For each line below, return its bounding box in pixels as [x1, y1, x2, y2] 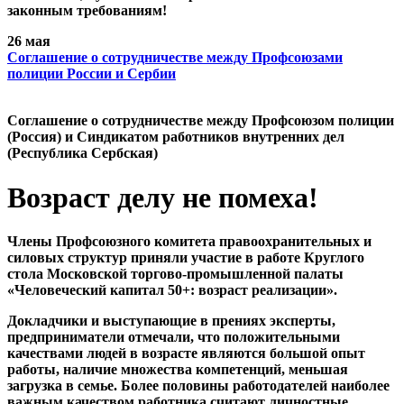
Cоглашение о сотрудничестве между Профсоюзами [7, 50, 343, 66]
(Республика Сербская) [7, 145, 158, 161]
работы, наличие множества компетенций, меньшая [7, 362, 348, 378]
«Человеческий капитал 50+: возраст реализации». [7, 282, 337, 298]
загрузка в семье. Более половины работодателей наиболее [7, 378, 390, 394]
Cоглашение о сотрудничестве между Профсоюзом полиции [7, 113, 394, 129]
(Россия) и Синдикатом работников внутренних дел [7, 129, 344, 145]
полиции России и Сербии [7, 66, 176, 82]
